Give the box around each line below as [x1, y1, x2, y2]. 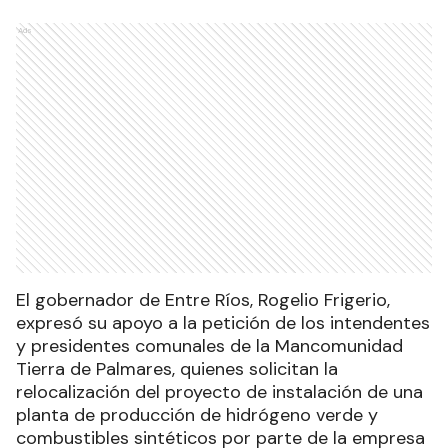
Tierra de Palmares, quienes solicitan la [16, 357, 338, 382]
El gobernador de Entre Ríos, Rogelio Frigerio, [16, 288, 390, 313]
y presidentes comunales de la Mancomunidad [16, 334, 403, 359]
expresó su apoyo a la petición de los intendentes [16, 311, 430, 336]
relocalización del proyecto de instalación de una [16, 380, 423, 405]
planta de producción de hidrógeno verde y [16, 403, 378, 428]
